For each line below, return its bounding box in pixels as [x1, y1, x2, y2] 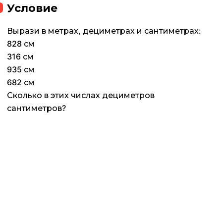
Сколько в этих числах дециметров [7, 90, 155, 101]
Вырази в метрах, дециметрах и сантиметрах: [7, 26, 201, 36]
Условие [7, 1, 57, 15]
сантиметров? [7, 103, 66, 113]
